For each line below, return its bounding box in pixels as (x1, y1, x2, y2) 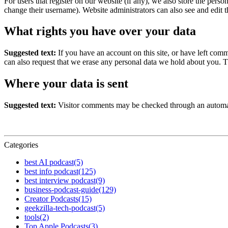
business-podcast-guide (24, 185, 99, 194)
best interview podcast (24, 176, 96, 185)
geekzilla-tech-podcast (24, 204, 96, 213)
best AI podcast (24, 158, 74, 167)
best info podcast (24, 167, 78, 176)
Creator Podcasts (24, 194, 78, 204)
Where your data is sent (4, 77, 128, 91)
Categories (4, 140, 38, 150)
